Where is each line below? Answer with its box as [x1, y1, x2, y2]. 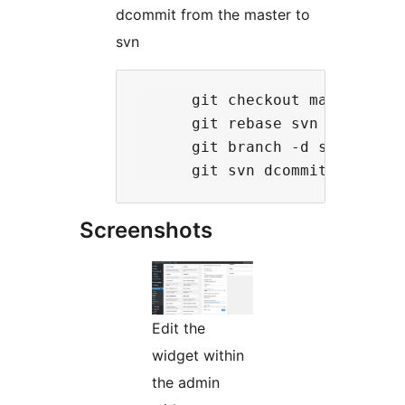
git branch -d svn [137, 137, 345, 155]
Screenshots [80, 216, 212, 243]
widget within [152, 345, 244, 364]
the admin [152, 372, 220, 391]
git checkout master [137, 90, 363, 108]
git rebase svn [137, 114, 318, 132]
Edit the [152, 318, 205, 337]
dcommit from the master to [116, 5, 310, 24]
